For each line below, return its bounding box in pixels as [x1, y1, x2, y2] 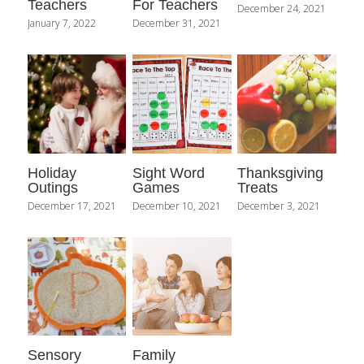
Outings [28, 179, 78, 196]
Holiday [28, 164, 76, 181]
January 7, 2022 [28, 16, 96, 31]
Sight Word [132, 164, 206, 181]
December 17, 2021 [28, 198, 116, 213]
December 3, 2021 [237, 198, 321, 213]
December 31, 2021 [132, 16, 222, 31]
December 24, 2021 [237, 2, 327, 16]
